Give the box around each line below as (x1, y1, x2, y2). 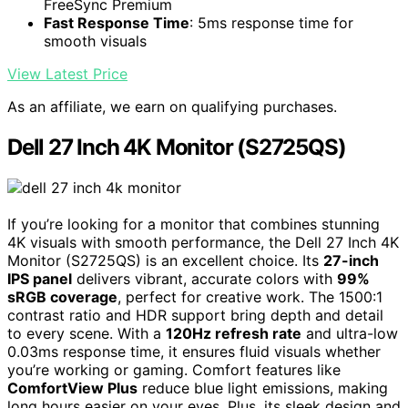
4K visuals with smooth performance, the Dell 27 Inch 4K (7, 233, 399, 252)
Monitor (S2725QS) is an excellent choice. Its (7, 251, 323, 270)
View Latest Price (7, 65, 127, 84)
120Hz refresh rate (166, 324, 301, 343)
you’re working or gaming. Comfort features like (7, 361, 341, 380)
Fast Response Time (44, 14, 189, 33)
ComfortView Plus (7, 379, 138, 398)
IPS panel (7, 270, 72, 289)
